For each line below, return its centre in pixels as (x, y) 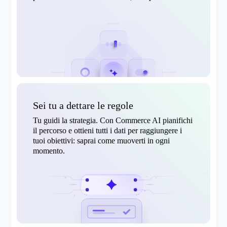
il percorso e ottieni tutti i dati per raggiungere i (107, 131)
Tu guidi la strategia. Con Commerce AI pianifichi (113, 121)
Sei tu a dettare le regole (83, 106)
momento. (49, 151)
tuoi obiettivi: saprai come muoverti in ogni (101, 141)
